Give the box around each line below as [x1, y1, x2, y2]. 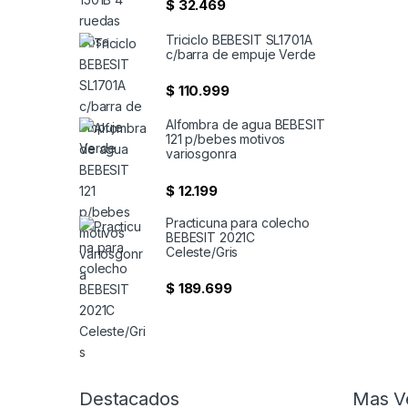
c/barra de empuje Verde [166, 46, 316, 62]
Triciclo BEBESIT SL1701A [166, 31, 312, 47]
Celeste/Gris [166, 243, 239, 260]
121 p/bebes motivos [166, 131, 286, 148]
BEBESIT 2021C [166, 229, 256, 245]
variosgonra [166, 146, 237, 162]
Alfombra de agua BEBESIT [166, 117, 325, 133]
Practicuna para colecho [166, 214, 310, 230]
